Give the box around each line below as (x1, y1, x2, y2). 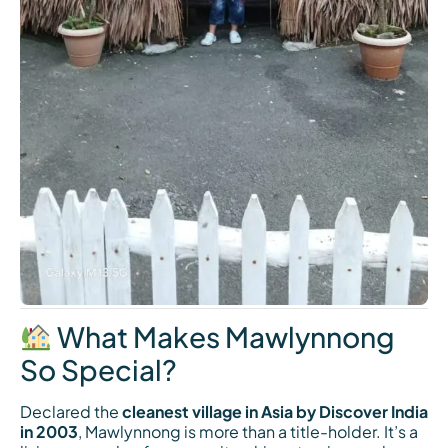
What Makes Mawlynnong (51, 319, 394, 355)
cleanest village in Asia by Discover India (122, 401, 428, 423)
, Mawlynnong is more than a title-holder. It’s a (78, 421, 418, 443)
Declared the (20, 401, 122, 423)
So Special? (20, 352, 177, 388)
